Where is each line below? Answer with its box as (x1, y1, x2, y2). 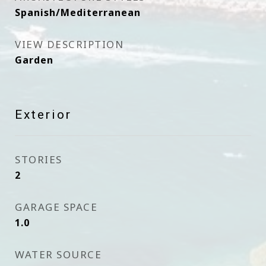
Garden (15, 53, 53, 66)
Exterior (15, 107, 72, 122)
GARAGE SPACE (15, 200, 97, 214)
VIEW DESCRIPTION (15, 37, 123, 51)
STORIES (15, 153, 62, 166)
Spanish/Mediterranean (15, 6, 141, 19)
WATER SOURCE (15, 248, 102, 261)
